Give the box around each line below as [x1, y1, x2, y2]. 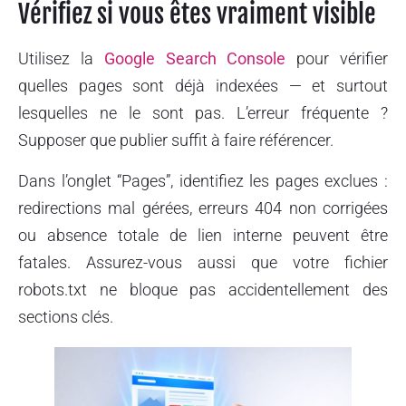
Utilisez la [18, 49, 104, 69]
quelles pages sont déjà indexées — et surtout [18, 76, 388, 96]
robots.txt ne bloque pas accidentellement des [18, 279, 388, 299]
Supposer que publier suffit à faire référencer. [18, 130, 333, 150]
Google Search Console [103, 49, 286, 69]
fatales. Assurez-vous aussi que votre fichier [18, 252, 388, 272]
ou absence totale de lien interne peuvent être [18, 225, 388, 245]
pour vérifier [285, 49, 389, 69]
